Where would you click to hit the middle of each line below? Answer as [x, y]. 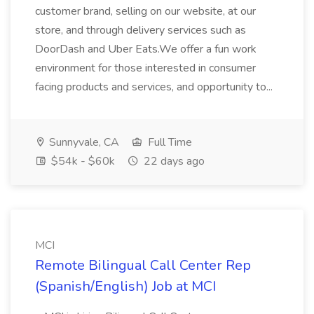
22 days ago [173, 161]
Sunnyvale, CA [83, 142]
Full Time [169, 142]
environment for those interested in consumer [145, 68]
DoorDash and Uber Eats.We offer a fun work [146, 49]
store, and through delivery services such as [141, 30]
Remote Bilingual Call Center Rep [143, 265]
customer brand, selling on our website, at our [145, 11]
